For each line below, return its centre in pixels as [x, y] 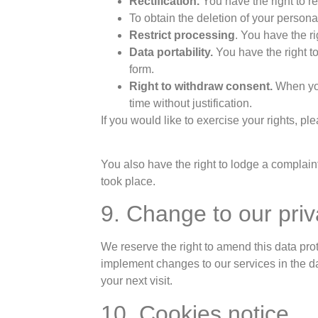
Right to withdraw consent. [201, 86]
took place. [128, 181]
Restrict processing [182, 35]
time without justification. [191, 103]
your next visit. [137, 281]
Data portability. [173, 52]
